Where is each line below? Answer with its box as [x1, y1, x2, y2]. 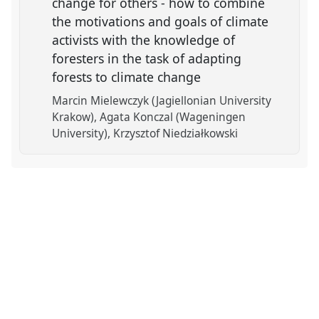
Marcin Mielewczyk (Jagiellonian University [52, 93, 272, 108]
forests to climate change [52, 68, 205, 85]
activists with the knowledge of [52, 31, 236, 48]
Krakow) [52, 110, 95, 125]
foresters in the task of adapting [52, 49, 242, 67]
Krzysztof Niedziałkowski [113, 126, 239, 141]
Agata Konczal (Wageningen [100, 110, 246, 125]
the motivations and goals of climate [52, 12, 269, 30]
